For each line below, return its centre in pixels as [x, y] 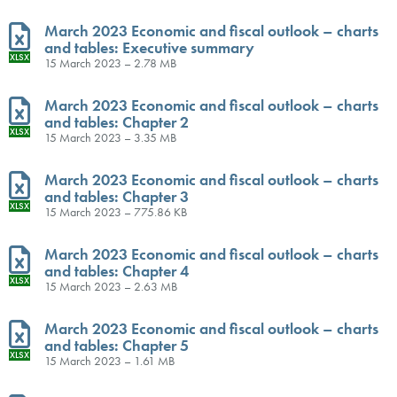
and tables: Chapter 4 [117, 270]
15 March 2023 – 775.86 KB [116, 211]
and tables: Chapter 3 [117, 196]
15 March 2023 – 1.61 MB [109, 360]
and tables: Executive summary [149, 47]
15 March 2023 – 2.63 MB [111, 286]
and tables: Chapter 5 [117, 345]
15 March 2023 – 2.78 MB [110, 62]
